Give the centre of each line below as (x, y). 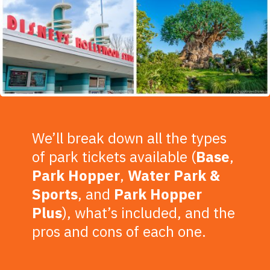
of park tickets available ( (114, 156)
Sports (55, 194)
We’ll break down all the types (130, 138)
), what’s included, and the (149, 212)
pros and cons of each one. (119, 231)
